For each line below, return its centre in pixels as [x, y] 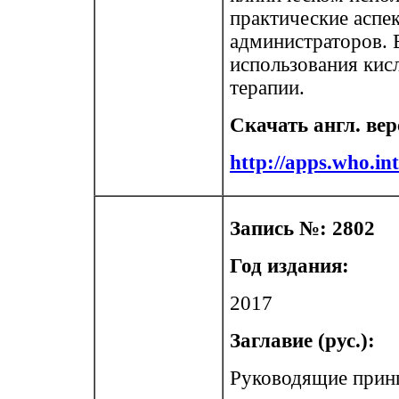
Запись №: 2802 [302, 228]
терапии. [267, 88]
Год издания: [289, 266]
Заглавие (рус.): [302, 341]
